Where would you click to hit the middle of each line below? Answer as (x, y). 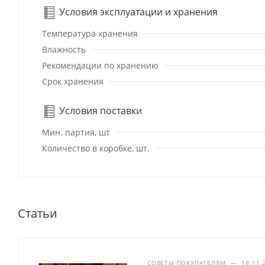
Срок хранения (73, 81)
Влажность (64, 49)
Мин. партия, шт (76, 132)
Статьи (38, 213)
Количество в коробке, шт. (96, 148)
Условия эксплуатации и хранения (137, 12)
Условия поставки (99, 110)
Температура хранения (90, 33)
